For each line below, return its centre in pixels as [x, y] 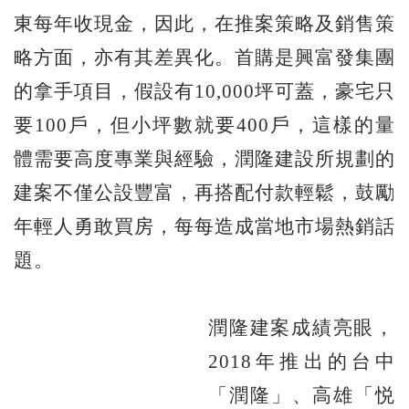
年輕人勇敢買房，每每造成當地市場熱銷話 [204, 226]
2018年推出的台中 [302, 361]
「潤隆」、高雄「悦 [302, 395]
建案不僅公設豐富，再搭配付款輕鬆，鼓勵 [204, 192]
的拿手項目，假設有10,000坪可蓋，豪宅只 [204, 91]
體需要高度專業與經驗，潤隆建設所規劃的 [204, 158]
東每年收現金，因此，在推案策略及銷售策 [204, 23]
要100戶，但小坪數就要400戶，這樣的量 [204, 125]
